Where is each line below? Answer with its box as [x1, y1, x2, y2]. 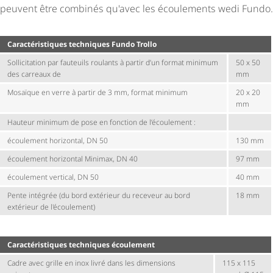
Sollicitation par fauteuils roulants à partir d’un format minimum [7, 57, 218, 68]
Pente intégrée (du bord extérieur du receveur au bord [7, 190, 190, 201]
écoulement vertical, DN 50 [7, 172, 99, 183]
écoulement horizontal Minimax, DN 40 [7, 154, 138, 165]
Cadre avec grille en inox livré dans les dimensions [7, 258, 175, 269]
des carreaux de [7, 69, 61, 80]
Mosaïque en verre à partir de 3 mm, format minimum [7, 87, 188, 98]
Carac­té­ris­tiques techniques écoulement [7, 239, 155, 250]
